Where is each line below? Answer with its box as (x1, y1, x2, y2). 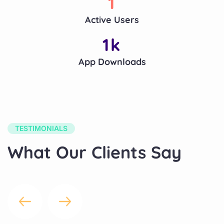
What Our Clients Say (7, 141, 181, 163)
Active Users (85, 13, 139, 25)
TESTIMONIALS (15, 123, 67, 132)
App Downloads (78, 55, 146, 67)
